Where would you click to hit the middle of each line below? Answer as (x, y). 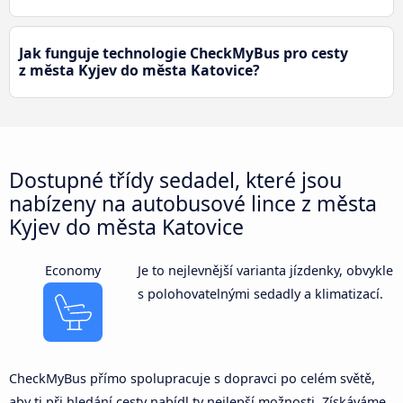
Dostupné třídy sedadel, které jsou (175, 179)
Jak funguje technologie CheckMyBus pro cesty (184, 53)
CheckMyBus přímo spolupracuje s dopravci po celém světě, (192, 378)
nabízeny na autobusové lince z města (193, 203)
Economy (73, 270)
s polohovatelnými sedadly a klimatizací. (260, 293)
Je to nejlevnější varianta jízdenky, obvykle (265, 270)
